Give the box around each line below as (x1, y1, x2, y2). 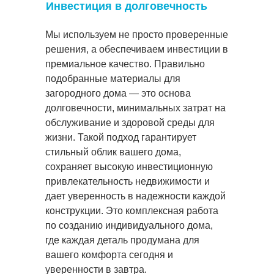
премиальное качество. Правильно (45, 58, 205, 69)
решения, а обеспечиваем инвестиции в (45, 43, 228, 54)
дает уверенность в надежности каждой (45, 190, 226, 201)
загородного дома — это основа (45, 87, 191, 98)
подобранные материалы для (45, 73, 180, 84)
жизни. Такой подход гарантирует (45, 131, 196, 143)
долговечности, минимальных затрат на (45, 102, 226, 113)
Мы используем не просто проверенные (45, 29, 228, 40)
